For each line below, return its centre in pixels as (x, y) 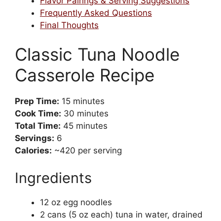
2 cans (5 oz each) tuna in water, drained (121, 214)
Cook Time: (38, 114)
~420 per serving (87, 151)
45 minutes (84, 126)
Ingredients (53, 178)
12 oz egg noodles (76, 202)
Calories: (33, 151)
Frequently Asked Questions (96, 13)
